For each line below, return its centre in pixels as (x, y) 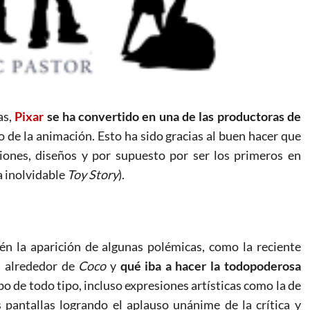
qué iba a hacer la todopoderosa (210, 265)
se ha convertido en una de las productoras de (172, 116)
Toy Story (93, 174)
